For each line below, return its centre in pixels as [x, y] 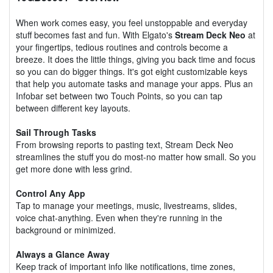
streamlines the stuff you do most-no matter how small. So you [136, 156]
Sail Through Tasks [56, 132]
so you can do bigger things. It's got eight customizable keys [132, 71]
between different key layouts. [73, 108]
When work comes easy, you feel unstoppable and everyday [132, 22]
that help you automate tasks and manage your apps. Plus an [134, 83]
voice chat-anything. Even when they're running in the [119, 217]
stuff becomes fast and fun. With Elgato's [95, 34]
